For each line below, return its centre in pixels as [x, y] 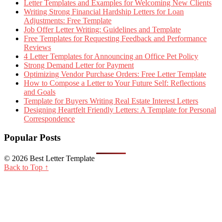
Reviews [37, 47]
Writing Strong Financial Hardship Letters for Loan [104, 11]
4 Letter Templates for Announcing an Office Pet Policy [111, 56]
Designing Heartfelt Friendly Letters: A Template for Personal [120, 110]
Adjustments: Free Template [68, 20]
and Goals [40, 92]
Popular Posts [32, 138]
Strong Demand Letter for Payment [79, 65]
